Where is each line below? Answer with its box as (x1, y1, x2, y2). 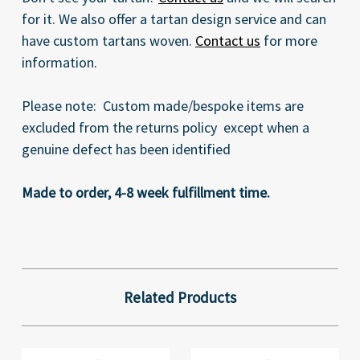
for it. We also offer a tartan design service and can (22, 10, 326, 29)
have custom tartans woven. (22, 31, 195, 51)
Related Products (124, 288, 236, 308)
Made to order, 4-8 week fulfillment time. (22, 183, 273, 202)
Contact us (195, 31, 260, 51)
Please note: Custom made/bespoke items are (22, 96, 304, 116)
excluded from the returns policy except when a (22, 118, 309, 137)
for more (260, 31, 317, 51)
